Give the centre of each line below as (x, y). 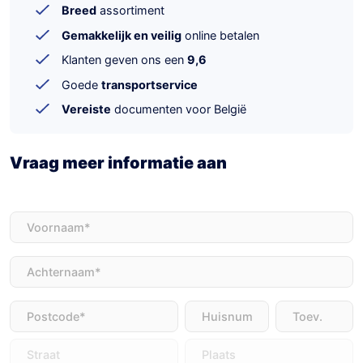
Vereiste (86, 109)
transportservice (149, 84)
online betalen (220, 35)
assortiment (130, 10)
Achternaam (42, 264)
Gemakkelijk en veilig (122, 35)
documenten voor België (179, 109)
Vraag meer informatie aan (118, 163)
